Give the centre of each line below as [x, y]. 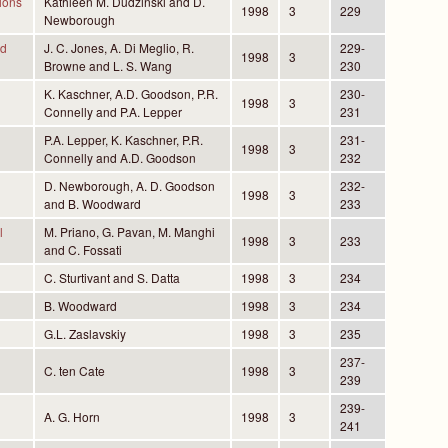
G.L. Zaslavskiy [84, 334]
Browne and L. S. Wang [107, 66]
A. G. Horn [71, 417]
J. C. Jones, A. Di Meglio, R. [118, 48]
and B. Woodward [92, 204]
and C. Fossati [82, 250]
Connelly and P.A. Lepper [112, 112]
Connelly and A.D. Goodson [119, 158]
